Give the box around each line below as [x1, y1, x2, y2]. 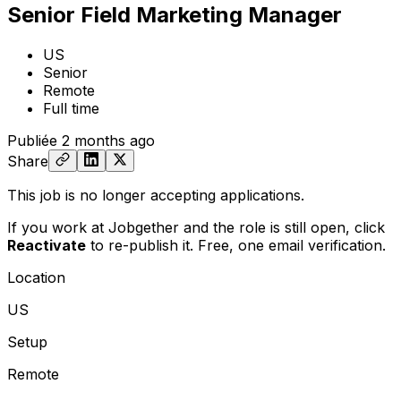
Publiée [7, 131, 57, 149]
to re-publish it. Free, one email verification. [86, 235, 386, 254]
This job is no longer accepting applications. [7, 185, 304, 204]
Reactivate [7, 235, 86, 254]
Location [7, 268, 65, 286]
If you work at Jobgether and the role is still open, [7, 218, 354, 236]
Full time [43, 98, 99, 117]
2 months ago [62, 131, 155, 149]
